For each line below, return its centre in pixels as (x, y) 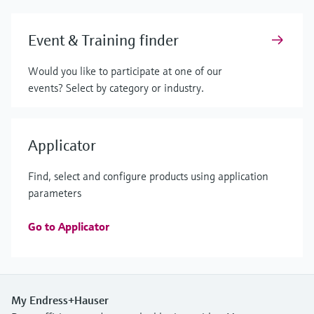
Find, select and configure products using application (148, 176)
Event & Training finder (103, 40)
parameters (55, 193)
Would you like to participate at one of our (125, 71)
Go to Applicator (69, 226)
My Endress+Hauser (60, 300)
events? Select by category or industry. (116, 88)
